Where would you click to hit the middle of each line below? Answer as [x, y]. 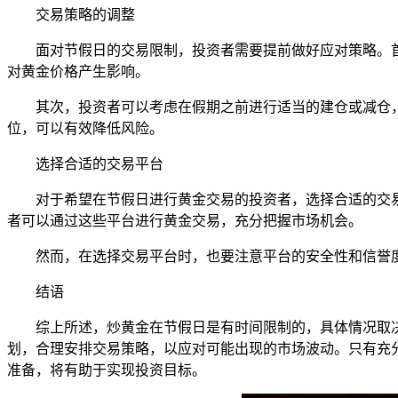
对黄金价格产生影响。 [78, 71]
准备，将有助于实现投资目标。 [107, 370]
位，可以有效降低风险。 [85, 128]
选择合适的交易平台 [99, 163]
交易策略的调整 [85, 14]
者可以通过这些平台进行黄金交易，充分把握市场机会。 [185, 220]
